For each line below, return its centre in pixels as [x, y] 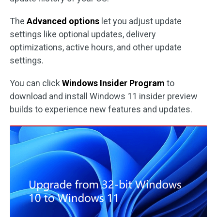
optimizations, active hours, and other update [96, 47]
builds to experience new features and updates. [101, 109]
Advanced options [63, 21]
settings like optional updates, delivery [83, 34]
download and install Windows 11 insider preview [104, 96]
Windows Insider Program [113, 83]
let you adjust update [140, 21]
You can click [36, 83]
